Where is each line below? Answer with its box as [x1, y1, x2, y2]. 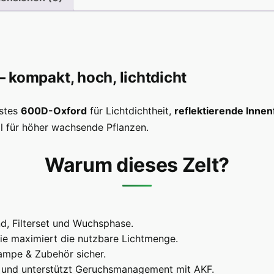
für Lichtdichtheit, [86, 105, 174, 117]
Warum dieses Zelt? [44, 153, 230, 177]
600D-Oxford [20, 105, 87, 117]
